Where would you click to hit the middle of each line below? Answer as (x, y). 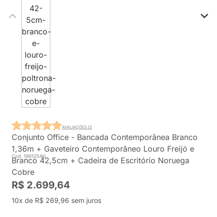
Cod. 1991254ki (29, 156)
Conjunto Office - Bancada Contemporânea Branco (105, 137)
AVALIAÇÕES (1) (77, 127)
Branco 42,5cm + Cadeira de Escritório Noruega (101, 160)
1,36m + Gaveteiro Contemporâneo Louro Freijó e (103, 149)
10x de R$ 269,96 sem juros (56, 200)
